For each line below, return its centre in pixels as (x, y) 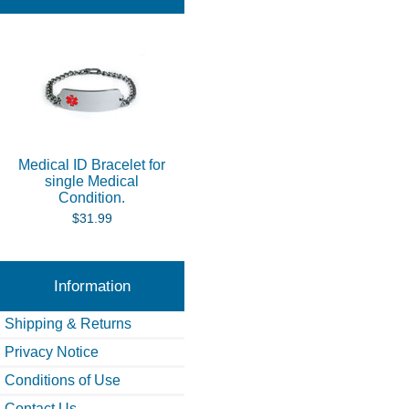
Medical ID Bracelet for (92, 165)
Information (92, 286)
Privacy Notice (52, 352)
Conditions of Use (63, 381)
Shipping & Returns (68, 324)
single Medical (92, 182)
